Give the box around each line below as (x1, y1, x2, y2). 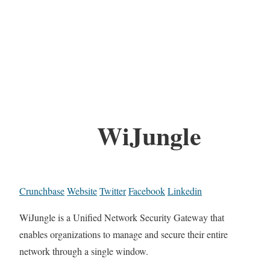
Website (67, 184, 97, 198)
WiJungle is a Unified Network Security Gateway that (19, 211, 224, 224)
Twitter (99, 184, 126, 198)
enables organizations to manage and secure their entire (19, 228, 228, 241)
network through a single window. (19, 245, 148, 258)
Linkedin (168, 184, 202, 198)
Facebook (128, 184, 165, 198)
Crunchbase (19, 184, 64, 198)
